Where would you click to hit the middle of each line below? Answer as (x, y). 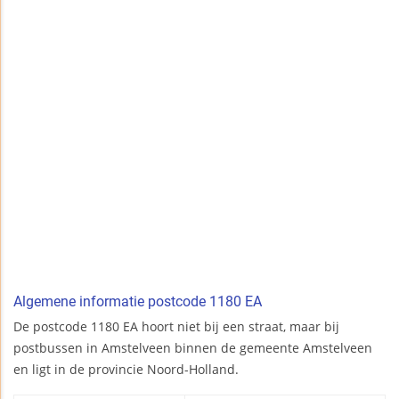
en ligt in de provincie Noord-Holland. (126, 370)
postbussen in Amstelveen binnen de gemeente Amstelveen (193, 348)
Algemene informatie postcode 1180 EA (138, 302)
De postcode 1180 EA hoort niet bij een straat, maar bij (176, 327)
